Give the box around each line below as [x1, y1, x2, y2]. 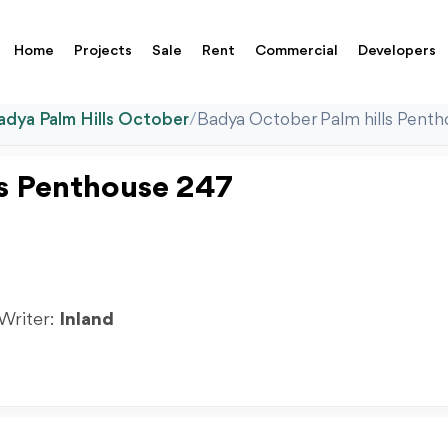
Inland [59, 310, 114, 330]
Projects [74, 44, 133, 60]
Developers [358, 44, 437, 60]
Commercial [255, 44, 339, 60]
